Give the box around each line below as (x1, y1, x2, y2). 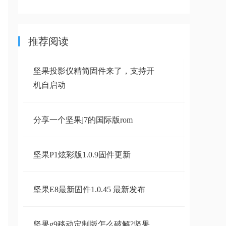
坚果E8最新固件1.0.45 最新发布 (33, 185, 145, 194)
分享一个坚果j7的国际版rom (33, 116, 133, 124)
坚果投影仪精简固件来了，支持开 (33, 67, 154, 75)
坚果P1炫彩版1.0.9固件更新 (33, 150, 131, 159)
